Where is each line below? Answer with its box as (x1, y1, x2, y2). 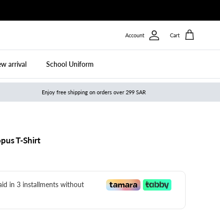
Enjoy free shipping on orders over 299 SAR (41, 89, 146, 96)
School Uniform (46, 60, 94, 69)
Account (125, 32, 144, 39)
